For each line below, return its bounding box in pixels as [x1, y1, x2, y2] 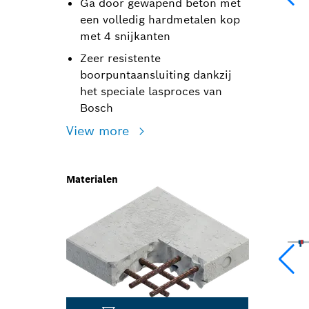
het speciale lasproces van [80, 84, 222, 99]
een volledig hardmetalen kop [80, 12, 240, 27]
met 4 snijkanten [80, 29, 170, 43]
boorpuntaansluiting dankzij [80, 68, 232, 82]
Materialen [66, 173, 118, 186]
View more [66, 123, 133, 139]
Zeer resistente [80, 51, 161, 66]
